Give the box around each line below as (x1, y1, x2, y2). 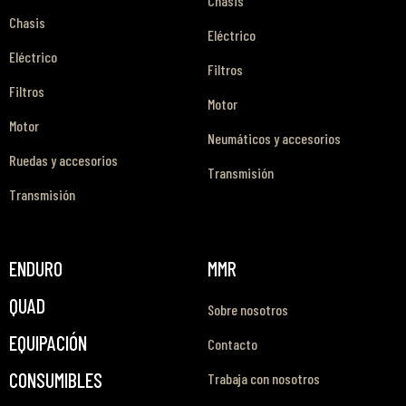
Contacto (208, 334, 257, 353)
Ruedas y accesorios (9, 150, 118, 169)
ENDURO (9, 256, 63, 280)
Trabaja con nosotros (208, 369, 320, 387)
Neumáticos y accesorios (208, 129, 341, 147)
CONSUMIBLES (9, 367, 102, 391)
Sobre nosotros (208, 300, 288, 318)
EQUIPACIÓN (9, 330, 87, 354)
